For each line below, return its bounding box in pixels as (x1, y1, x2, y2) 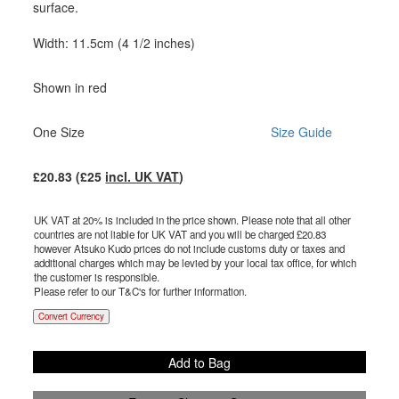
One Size (33, 123, 85, 142)
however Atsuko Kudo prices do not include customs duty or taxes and (34, 241, 346, 256)
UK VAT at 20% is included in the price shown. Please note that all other (34, 213, 352, 228)
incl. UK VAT (105, 167, 180, 186)
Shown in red (33, 78, 108, 97)
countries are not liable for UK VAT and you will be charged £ (34, 227, 303, 242)
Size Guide (271, 123, 333, 142)
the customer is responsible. (34, 270, 160, 285)
